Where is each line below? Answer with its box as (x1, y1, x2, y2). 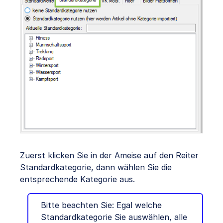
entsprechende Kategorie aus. (20, 174, 135, 184)
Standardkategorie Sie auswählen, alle (41, 212, 187, 222)
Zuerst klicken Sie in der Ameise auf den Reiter (20, 150, 199, 160)
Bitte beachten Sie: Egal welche (41, 200, 162, 210)
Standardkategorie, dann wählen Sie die (20, 162, 172, 172)
